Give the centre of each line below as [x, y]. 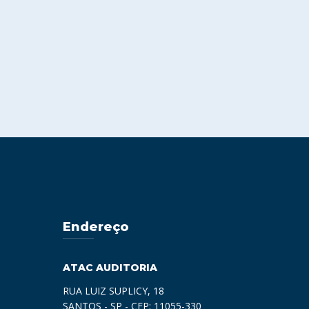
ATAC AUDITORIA [110, 267]
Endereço [96, 227]
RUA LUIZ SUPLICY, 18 [113, 290]
